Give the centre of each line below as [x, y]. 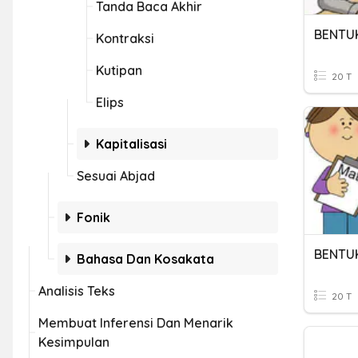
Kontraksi [125, 38]
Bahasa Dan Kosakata [145, 259]
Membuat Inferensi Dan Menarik [136, 323]
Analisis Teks [77, 291]
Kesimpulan [74, 342]
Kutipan [119, 70]
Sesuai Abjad [116, 176]
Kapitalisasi [131, 144]
